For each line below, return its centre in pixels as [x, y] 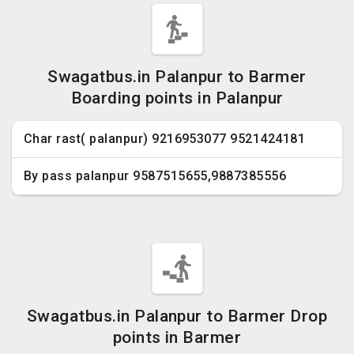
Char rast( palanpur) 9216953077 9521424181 [165, 139]
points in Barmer [177, 337]
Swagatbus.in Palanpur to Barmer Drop [177, 316]
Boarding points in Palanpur [177, 98]
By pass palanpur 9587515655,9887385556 [155, 176]
